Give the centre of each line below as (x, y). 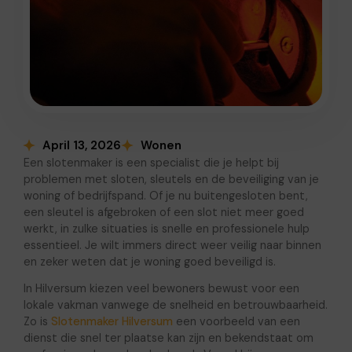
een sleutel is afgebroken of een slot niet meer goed (163, 212)
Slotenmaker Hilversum (112, 321)
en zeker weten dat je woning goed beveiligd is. (149, 261)
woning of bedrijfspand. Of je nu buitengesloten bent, (165, 195)
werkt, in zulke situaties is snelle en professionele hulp (166, 228)
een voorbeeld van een (236, 321)
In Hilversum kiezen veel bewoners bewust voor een (161, 288)
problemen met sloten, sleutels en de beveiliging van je (171, 179)
